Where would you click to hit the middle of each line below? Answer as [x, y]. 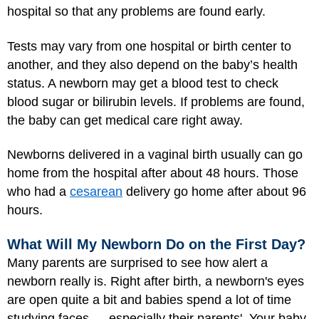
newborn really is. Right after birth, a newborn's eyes [156, 281]
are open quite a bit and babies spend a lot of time [149, 299]
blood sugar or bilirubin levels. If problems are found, [156, 101]
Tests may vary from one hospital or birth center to [149, 46]
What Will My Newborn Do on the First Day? [156, 244]
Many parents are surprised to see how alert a [137, 262]
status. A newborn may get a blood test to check [143, 83]
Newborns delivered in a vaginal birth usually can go [155, 155]
